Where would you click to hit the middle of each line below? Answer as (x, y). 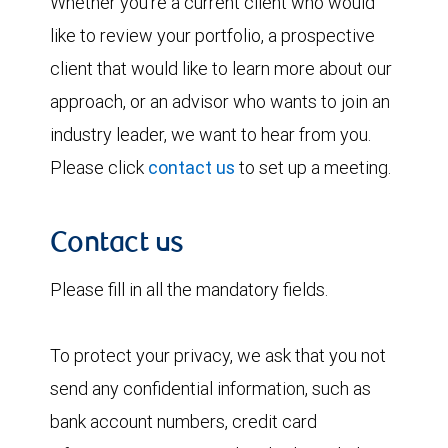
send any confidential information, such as (210, 388)
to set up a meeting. (313, 167)
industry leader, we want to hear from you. (210, 134)
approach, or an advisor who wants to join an (220, 101)
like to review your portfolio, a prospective (212, 35)
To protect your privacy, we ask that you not (218, 355)
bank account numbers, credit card (183, 421)
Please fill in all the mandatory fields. (189, 289)
